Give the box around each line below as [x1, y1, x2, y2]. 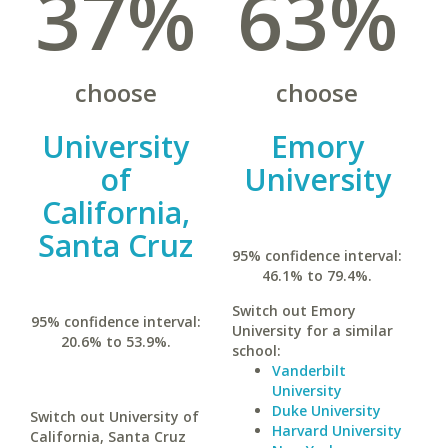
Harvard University [271, 421, 402, 440]
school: [231, 341, 281, 360]
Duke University [271, 401, 381, 420]
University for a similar [231, 321, 393, 340]
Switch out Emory [231, 301, 356, 320]
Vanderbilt [271, 361, 346, 380]
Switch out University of [30, 407, 199, 426]
